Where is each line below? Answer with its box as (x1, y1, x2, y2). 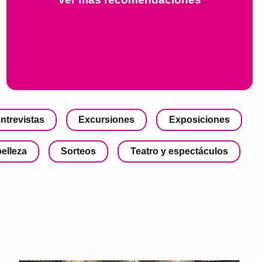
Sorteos (61, 146, 96, 156)
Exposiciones (168, 114, 230, 125)
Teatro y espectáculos (130, 146, 228, 156)
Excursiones (78, 114, 135, 125)
